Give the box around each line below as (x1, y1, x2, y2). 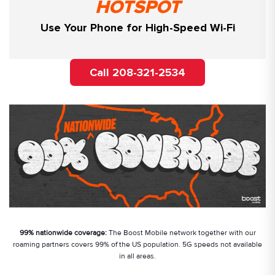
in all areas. (119, 251, 156, 261)
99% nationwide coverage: (19, 228, 107, 238)
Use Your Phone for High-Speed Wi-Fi (40, 21, 235, 35)
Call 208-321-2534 (90, 66, 185, 80)
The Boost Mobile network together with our (106, 228, 256, 238)
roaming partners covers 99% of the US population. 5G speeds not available (13, 239, 262, 249)
